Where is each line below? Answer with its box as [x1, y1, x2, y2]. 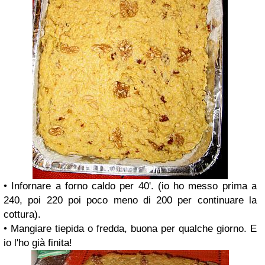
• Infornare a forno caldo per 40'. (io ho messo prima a [4, 180, 257, 192]
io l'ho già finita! [4, 237, 72, 248]
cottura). [4, 209, 41, 220]
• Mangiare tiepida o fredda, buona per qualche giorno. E [4, 223, 257, 234]
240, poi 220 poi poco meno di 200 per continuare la [4, 195, 257, 206]
